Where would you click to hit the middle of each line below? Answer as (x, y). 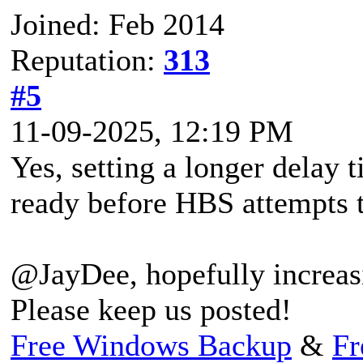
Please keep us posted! (151, 309)
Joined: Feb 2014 (117, 24)
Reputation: (87, 60)
